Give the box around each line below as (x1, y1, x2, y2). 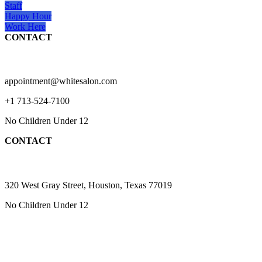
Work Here (5, 22, 46, 32)
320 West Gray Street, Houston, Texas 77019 (5, 180, 172, 190)
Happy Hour (5, 11, 51, 22)
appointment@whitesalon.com (5, 76, 117, 87)
